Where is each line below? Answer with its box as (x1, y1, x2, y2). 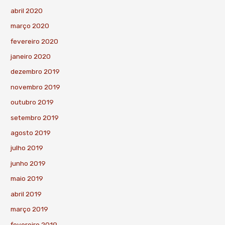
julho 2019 (11, 144, 44, 152)
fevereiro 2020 (11, 37, 59, 45)
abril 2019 (11, 189, 42, 198)
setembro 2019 (11, 113, 59, 122)
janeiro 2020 (11, 52, 51, 61)
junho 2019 (11, 159, 46, 167)
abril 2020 (11, 6, 43, 15)
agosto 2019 (11, 129, 51, 137)
